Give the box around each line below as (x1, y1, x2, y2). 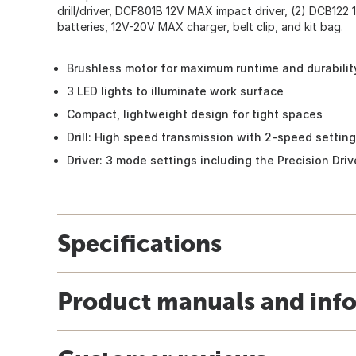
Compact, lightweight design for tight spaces (67, 106, 323, 121)
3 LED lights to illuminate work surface (67, 83, 284, 98)
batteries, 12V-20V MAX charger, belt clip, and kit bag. (57, 19, 343, 33)
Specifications (57, 229, 222, 257)
